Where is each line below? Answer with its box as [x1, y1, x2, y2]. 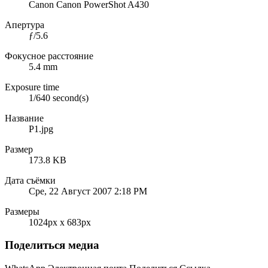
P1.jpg [29, 123, 53, 134]
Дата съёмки [5, 175, 56, 185]
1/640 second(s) [29, 92, 89, 103]
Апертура [5, 19, 44, 30]
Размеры [5, 206, 39, 217]
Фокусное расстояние [5, 50, 93, 61]
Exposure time [5, 81, 59, 92]
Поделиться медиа [5, 239, 99, 252]
